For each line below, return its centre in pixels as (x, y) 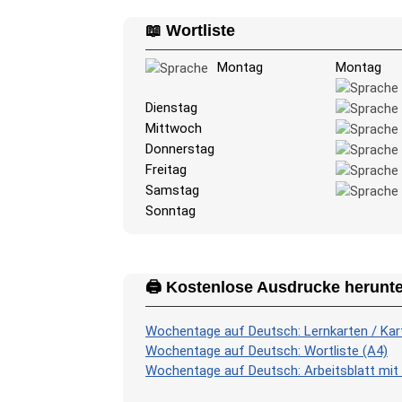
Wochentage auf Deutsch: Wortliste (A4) (267, 350)
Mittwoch (174, 128)
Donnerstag (180, 149)
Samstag (172, 190)
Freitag (166, 169)
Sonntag (170, 210)
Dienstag (171, 107)
